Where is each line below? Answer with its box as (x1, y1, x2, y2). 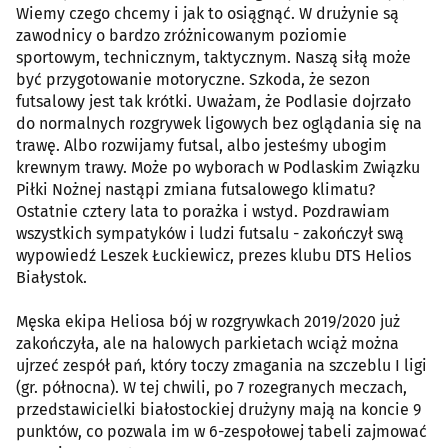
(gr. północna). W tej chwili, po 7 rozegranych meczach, (16, 377, 407, 397)
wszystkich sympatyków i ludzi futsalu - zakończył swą (16, 223, 404, 243)
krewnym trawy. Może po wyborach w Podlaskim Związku (16, 157, 420, 177)
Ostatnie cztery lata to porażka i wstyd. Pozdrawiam (16, 201, 390, 221)
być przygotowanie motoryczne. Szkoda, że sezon (16, 69, 370, 89)
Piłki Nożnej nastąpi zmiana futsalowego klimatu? (16, 179, 375, 199)
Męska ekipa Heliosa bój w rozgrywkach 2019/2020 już (16, 311, 400, 331)
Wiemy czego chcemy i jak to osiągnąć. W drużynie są (16, 3, 399, 23)
